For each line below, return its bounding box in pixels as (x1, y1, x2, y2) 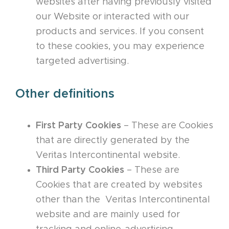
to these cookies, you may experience (36, 42, 204, 52)
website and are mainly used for (36, 210, 180, 220)
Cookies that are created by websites (36, 180, 202, 190)
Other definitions (15, 88, 114, 101)
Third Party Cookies (36, 166, 124, 175)
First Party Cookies (36, 121, 121, 131)
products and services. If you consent (36, 27, 204, 37)
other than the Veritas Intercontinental (36, 195, 210, 205)
